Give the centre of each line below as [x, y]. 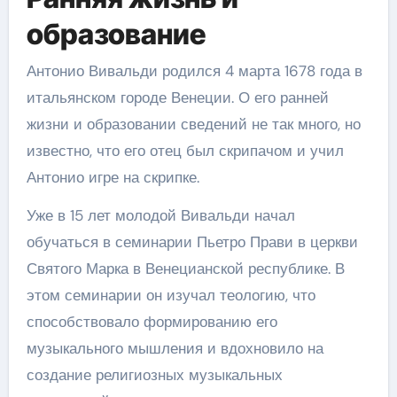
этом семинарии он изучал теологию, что [171, 295]
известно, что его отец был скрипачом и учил [185, 151]
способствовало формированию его [152, 322]
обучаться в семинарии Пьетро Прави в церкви [192, 242]
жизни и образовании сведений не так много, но [193, 124]
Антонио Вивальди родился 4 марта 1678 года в [194, 71]
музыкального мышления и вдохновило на [175, 348]
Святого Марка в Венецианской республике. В [185, 269]
